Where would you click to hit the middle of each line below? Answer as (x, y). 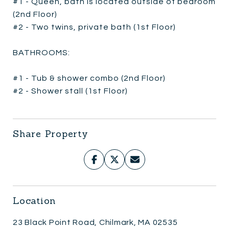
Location (34, 200)
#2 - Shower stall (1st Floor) (70, 91)
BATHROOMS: (41, 52)
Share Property (51, 133)
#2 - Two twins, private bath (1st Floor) (94, 27)
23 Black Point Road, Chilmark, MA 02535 (95, 222)
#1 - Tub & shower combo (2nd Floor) (89, 78)
